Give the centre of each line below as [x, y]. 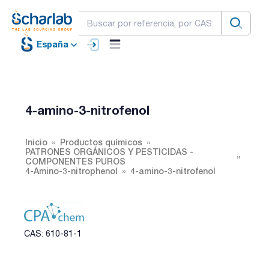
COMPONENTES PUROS [75, 161]
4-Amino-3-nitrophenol [71, 171]
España [53, 44]
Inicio [36, 142]
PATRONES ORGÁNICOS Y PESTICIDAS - [109, 151]
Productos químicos [101, 142]
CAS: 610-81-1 [53, 233]
